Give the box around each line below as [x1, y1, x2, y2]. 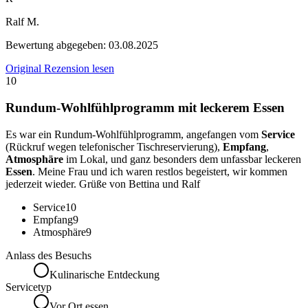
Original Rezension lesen [5, 63, 114, 75]
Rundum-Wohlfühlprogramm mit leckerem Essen [5, 100, 285, 115]
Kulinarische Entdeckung [49, 268, 159, 280]
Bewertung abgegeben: [5, 39, 109, 52]
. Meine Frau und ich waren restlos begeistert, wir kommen [32, 165, 287, 177]
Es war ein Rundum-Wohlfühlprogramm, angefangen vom [5, 128, 261, 140]
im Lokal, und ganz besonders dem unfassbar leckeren [63, 153, 301, 165]
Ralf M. [5, 16, 39, 28]
